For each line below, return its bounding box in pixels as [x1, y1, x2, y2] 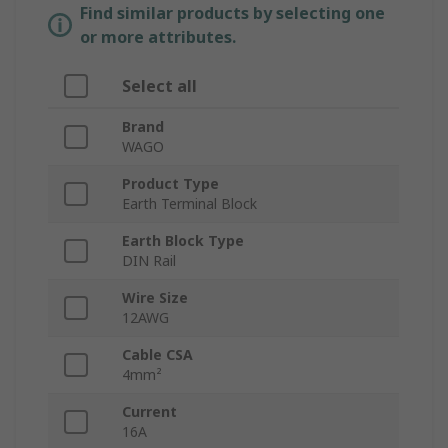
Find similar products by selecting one [80, 2, 385, 25]
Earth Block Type [122, 231, 244, 251]
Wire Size [122, 288, 188, 308]
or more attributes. [80, 26, 236, 49]
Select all [122, 75, 197, 98]
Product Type [122, 174, 219, 194]
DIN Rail [122, 251, 176, 271]
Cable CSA [122, 345, 193, 365]
